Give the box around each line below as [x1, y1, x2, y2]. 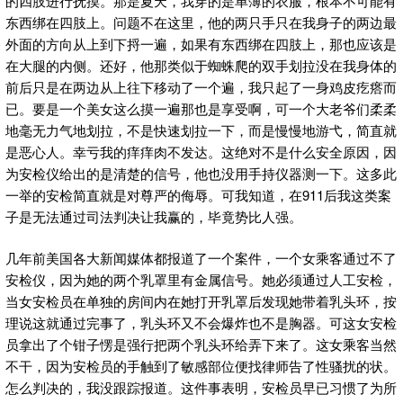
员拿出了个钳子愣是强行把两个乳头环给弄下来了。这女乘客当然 [5, 335, 397, 354]
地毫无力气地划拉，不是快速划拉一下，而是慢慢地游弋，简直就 [5, 120, 397, 139]
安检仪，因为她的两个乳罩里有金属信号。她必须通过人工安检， [5, 270, 397, 290]
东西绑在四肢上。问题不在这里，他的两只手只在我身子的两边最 [5, 12, 397, 31]
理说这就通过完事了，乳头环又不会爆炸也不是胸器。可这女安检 [5, 313, 397, 333]
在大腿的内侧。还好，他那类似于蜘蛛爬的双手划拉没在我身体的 [5, 55, 397, 75]
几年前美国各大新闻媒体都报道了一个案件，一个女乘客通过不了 [5, 248, 397, 268]
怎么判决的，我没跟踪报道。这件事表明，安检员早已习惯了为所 [5, 378, 397, 398]
